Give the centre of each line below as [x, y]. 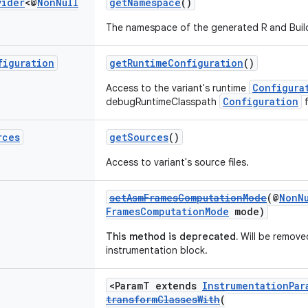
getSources [139, 137]
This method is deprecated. [172, 236]
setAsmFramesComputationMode [188, 198]
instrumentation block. [157, 250]
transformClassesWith [163, 299]
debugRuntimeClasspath [163, 102]
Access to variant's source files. [177, 162]
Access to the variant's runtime [177, 88]
